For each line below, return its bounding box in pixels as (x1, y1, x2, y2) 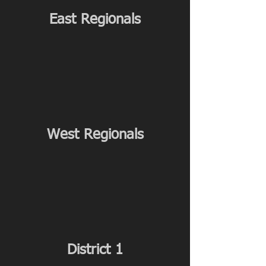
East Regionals (49, 12, 141, 27)
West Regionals (46, 127, 144, 142)
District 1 (67, 243, 123, 258)
